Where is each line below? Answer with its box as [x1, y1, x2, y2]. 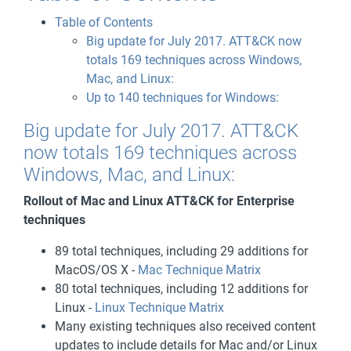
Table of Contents [55, 15, 153, 30]
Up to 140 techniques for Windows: [86, 90, 279, 105]
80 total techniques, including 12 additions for [55, 281, 308, 296]
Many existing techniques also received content [55, 319, 316, 334]
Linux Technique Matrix [95, 300, 224, 315]
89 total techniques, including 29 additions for [55, 244, 308, 259]
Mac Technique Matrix [138, 262, 261, 277]
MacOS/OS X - [55, 262, 138, 277]
